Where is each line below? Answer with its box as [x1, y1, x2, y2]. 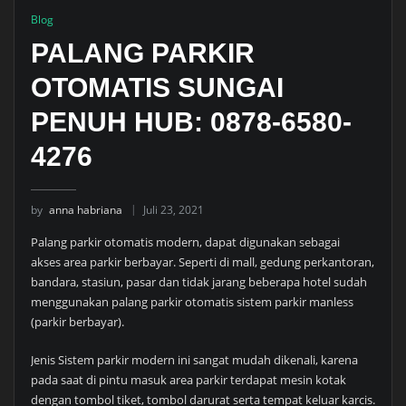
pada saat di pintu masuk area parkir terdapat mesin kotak [30, 372, 346, 389]
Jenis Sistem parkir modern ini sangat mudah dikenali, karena [30, 352, 358, 369]
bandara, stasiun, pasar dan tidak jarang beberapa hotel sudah [30, 273, 367, 290]
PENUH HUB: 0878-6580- [30, 107, 352, 138]
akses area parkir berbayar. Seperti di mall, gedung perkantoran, [30, 253, 374, 270]
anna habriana [48, 201, 122, 217]
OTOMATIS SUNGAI [30, 72, 284, 103]
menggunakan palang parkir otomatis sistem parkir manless [30, 293, 353, 310]
